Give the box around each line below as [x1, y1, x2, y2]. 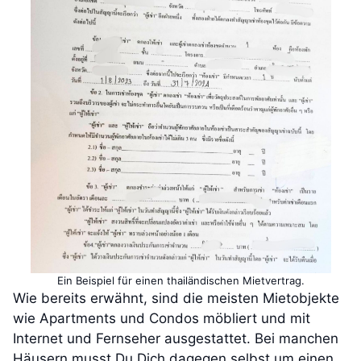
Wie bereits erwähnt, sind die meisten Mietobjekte [13, 290, 339, 307]
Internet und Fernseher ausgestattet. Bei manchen [13, 330, 338, 347]
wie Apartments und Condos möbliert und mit [13, 310, 310, 327]
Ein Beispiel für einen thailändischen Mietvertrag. [56, 274, 305, 288]
